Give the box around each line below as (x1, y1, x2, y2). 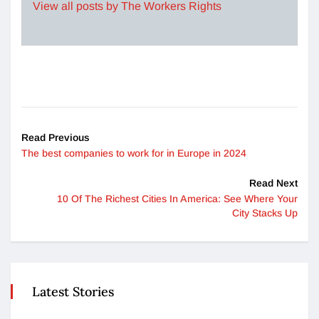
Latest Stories (32, 283, 114, 300)
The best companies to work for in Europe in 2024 (21, 147, 246, 159)
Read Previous (21, 131, 90, 143)
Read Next (249, 177, 298, 189)
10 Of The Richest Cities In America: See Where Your (57, 192, 298, 204)
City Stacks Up (232, 206, 298, 219)
